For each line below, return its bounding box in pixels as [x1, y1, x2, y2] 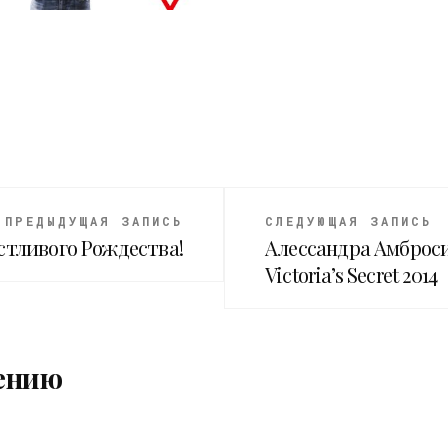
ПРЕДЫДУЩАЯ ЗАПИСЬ [5, 212, 183, 229]
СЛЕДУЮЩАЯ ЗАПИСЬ [265, 212, 432, 229]
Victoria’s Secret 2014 [265, 260, 438, 288]
